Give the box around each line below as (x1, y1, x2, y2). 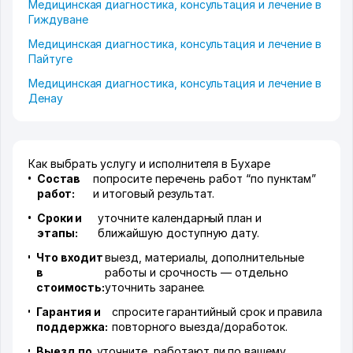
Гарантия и (36, 305, 101, 319)
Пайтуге (28, 52, 72, 66)
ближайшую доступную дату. (98, 226, 260, 240)
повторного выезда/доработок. (111, 320, 288, 334)
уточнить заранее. (105, 281, 206, 295)
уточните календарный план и (98, 211, 262, 225)
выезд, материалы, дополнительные (105, 251, 304, 265)
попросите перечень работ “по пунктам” (93, 172, 317, 186)
